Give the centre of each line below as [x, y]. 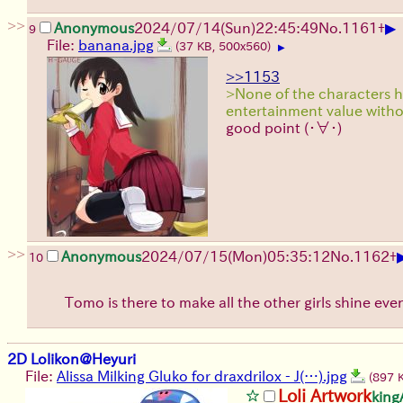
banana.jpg [116, 45]
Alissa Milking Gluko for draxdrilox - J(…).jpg [202, 376]
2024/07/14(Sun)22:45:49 [226, 27]
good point [265, 127]
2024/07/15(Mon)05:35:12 [236, 256]
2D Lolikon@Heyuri [72, 358]
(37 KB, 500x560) [225, 46]
